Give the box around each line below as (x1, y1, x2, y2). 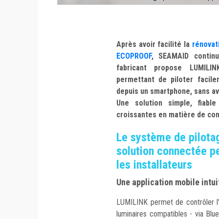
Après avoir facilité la (116, 40, 192, 49)
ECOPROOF (116, 51, 152, 61)
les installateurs (116, 158, 192, 172)
